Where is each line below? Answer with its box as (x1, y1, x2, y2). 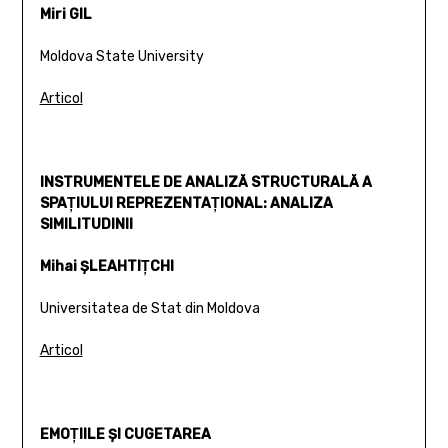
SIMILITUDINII (39, 215, 133, 233)
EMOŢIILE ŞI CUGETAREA (39, 425, 211, 443)
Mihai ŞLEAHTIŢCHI (39, 257, 174, 275)
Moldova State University (39, 47, 204, 65)
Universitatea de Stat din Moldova (39, 299, 260, 317)
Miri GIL (39, 5, 92, 23)
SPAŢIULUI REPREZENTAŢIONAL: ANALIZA (39, 194, 333, 212)
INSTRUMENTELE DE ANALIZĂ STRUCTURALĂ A (39, 173, 372, 191)
